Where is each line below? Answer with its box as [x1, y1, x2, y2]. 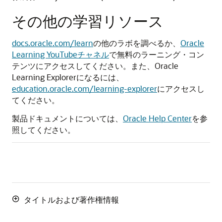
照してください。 [12, 124, 75, 135]
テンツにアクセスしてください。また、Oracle [12, 60, 178, 71]
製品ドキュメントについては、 [12, 113, 123, 124]
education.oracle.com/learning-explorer [12, 83, 157, 94]
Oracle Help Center [123, 113, 192, 124]
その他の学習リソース [12, 11, 164, 31]
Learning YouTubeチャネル [12, 49, 109, 60]
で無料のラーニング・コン [109, 49, 204, 60]
